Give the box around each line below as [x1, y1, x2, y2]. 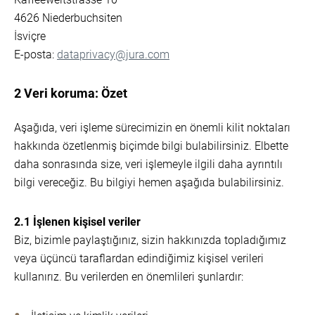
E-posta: [14, 48, 57, 61]
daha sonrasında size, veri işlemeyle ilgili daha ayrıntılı [14, 157, 283, 171]
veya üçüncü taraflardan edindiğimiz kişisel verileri [14, 252, 264, 265]
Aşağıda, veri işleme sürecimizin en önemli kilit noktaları [14, 121, 290, 134]
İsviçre [14, 30, 46, 43]
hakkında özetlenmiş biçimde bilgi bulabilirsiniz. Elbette [14, 139, 288, 153]
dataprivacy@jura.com [57, 48, 169, 61]
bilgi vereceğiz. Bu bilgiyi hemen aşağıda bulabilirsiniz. [14, 176, 284, 189]
